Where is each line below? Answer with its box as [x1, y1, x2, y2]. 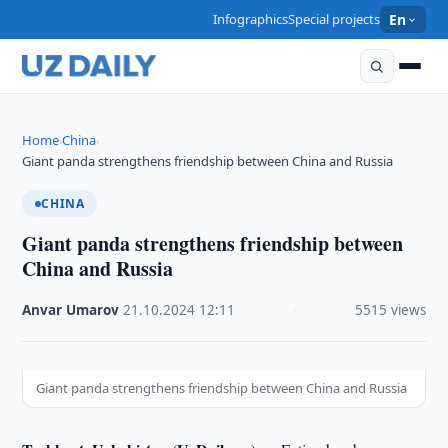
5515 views [354, 301, 426, 319]
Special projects [288, 10, 381, 28]
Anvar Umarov [22, 301, 120, 319]
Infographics [213, 10, 289, 28]
